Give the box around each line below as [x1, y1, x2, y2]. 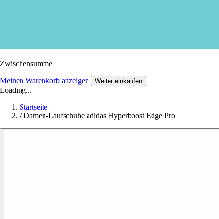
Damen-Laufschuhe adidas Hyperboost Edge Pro [23, 111, 175, 120]
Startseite [20, 102, 47, 111]
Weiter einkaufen [95, 77, 142, 85]
